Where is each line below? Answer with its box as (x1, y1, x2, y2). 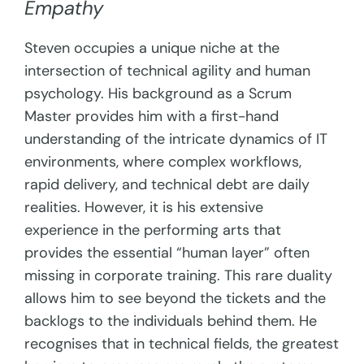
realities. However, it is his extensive (24, 197, 264, 218)
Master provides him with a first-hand (24, 106, 279, 127)
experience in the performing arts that (24, 220, 282, 240)
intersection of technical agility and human (24, 61, 311, 81)
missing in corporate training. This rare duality (24, 266, 333, 286)
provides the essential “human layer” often (24, 243, 310, 263)
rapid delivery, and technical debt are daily (24, 175, 310, 195)
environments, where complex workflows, (24, 152, 302, 172)
